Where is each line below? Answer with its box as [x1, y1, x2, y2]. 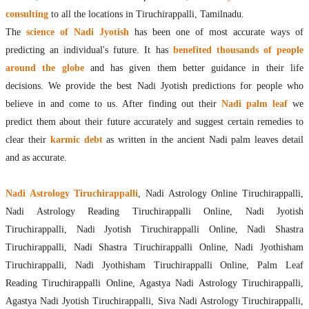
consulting [6, 9, 48, 20]
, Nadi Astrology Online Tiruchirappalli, [138, 188, 304, 199]
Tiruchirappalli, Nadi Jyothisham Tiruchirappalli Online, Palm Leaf [6, 260, 303, 271]
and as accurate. [6, 152, 67, 163]
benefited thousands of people [172, 45, 304, 56]
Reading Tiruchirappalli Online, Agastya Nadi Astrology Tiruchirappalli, [6, 278, 303, 289]
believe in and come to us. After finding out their [6, 99, 221, 110]
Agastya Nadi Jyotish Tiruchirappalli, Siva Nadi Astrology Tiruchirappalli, [6, 296, 303, 307]
